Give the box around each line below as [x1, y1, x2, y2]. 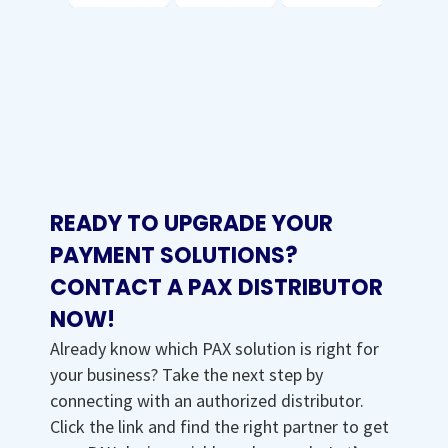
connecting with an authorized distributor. [50, 388, 364, 412]
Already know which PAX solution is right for [50, 336, 379, 360]
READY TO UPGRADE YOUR [50, 207, 333, 239]
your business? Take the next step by [50, 362, 323, 386]
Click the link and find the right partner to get [50, 414, 389, 438]
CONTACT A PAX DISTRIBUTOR [50, 271, 383, 303]
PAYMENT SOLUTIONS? [50, 239, 298, 271]
